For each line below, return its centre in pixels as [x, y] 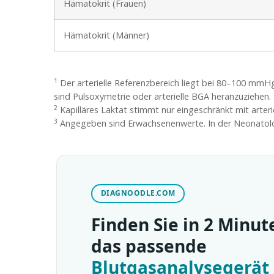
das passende [149, 246]
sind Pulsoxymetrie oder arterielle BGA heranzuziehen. [162, 97]
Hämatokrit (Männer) [106, 35]
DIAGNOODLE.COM [138, 193]
